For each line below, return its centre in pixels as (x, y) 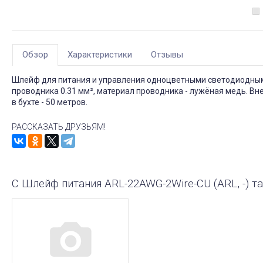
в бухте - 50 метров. (50, 102)
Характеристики (100, 55)
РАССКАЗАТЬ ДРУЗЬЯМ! (59, 127)
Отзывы (167, 55)
